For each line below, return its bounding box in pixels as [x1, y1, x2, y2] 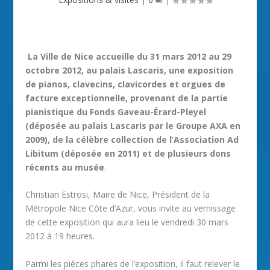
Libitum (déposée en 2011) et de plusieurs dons [25, 148, 231, 159]
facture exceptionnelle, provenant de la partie [25, 92, 228, 104]
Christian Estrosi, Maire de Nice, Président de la [25, 189, 210, 201]
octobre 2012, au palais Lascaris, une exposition [25, 64, 234, 76]
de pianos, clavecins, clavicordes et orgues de [25, 78, 226, 90]
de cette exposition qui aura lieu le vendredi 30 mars [25, 216, 229, 228]
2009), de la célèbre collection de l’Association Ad [25, 134, 239, 145]
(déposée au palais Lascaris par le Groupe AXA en [25, 120, 241, 131]
